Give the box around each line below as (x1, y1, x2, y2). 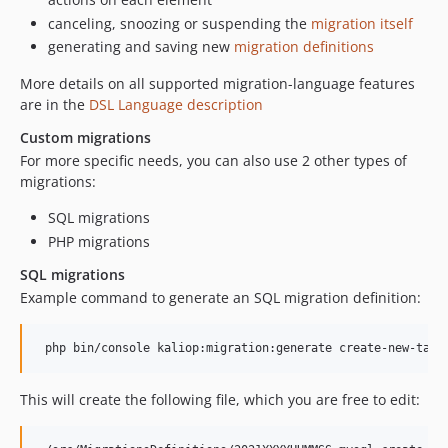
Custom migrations (20, 128, 151, 147)
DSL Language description (89, 95, 263, 114)
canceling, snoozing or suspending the (48, 13, 311, 33)
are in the (20, 95, 89, 114)
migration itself (311, 13, 413, 33)
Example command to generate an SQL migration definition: (20, 287, 421, 307)
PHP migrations (48, 231, 150, 251)
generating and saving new (48, 37, 234, 56)
